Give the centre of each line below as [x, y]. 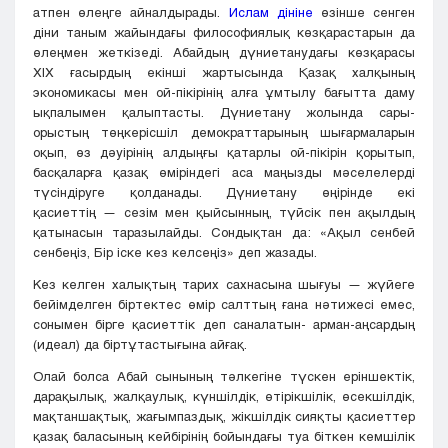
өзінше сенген [364, 12]
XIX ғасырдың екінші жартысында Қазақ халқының [224, 72]
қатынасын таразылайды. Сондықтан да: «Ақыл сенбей [224, 232]
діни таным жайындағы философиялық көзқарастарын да [224, 32]
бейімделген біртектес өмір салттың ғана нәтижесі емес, [224, 304]
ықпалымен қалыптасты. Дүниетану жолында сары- [224, 112]
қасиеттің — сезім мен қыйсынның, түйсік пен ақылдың [224, 212]
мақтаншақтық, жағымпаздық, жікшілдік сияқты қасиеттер [224, 416]
